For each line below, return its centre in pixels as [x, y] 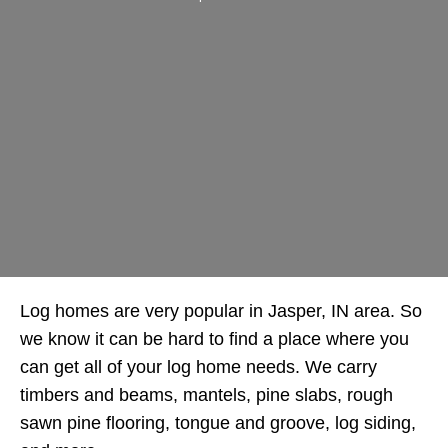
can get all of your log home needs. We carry [198, 367]
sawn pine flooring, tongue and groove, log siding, [218, 423]
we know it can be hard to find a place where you [214, 339]
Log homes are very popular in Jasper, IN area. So [221, 311]
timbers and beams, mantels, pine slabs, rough [206, 395]
